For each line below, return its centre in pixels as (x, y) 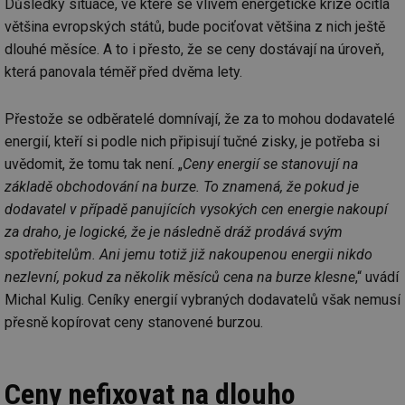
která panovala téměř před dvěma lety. (123, 71)
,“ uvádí (377, 278)
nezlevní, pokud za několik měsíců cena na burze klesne (180, 278)
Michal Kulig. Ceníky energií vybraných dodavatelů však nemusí (202, 300)
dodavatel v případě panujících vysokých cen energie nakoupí (196, 210)
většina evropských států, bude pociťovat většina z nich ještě (195, 26)
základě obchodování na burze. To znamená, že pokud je (182, 187)
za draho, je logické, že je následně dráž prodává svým (174, 232)
